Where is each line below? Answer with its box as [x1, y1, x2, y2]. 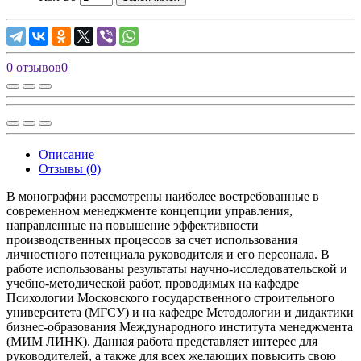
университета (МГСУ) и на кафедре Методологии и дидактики [6, 305, 354, 319]
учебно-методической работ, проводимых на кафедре [6, 276, 299, 290]
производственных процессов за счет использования [6, 232, 297, 247]
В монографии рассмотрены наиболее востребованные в [6, 189, 319, 203]
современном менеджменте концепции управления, [6, 203, 293, 218]
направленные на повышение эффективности [6, 218, 259, 232]
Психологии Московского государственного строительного [6, 290, 334, 305]
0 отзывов [6, 60, 61, 74]
